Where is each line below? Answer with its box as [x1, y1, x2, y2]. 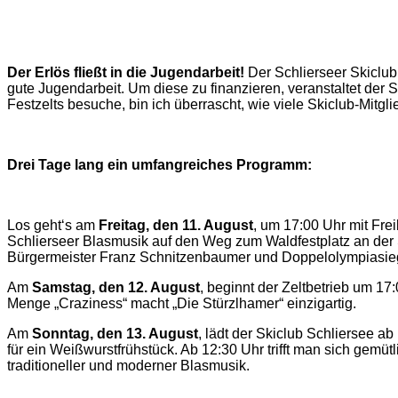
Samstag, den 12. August [32, 280, 200, 296]
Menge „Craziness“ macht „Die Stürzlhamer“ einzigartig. [7, 296, 356, 312]
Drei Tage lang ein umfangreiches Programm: [7, 157, 312, 173]
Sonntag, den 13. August [32, 326, 198, 342]
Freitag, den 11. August [99, 218, 253, 234]
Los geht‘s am [7, 218, 99, 234]
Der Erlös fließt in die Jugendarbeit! [7, 65, 248, 81]
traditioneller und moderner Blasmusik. [7, 358, 250, 374]
